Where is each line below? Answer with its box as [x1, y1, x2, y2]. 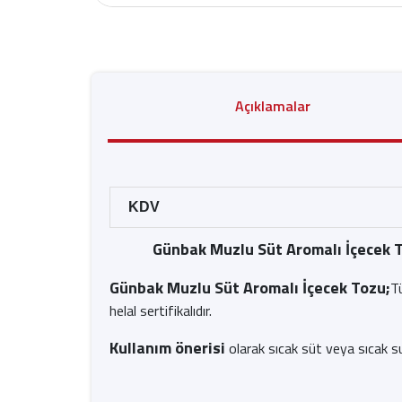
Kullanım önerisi [109, 336, 225, 360]
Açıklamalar [235, 95, 310, 117]
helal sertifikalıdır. [109, 300, 212, 321]
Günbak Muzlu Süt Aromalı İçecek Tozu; [109, 275, 390, 300]
